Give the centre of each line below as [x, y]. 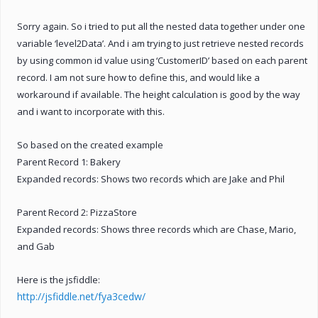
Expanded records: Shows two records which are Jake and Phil [151, 179]
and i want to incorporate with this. [91, 111]
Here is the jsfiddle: [59, 279]
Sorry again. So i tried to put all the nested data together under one [161, 26]
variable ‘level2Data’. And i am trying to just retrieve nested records [160, 43]
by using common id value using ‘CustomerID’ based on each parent [162, 60]
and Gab [36, 246]
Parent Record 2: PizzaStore [77, 212]
